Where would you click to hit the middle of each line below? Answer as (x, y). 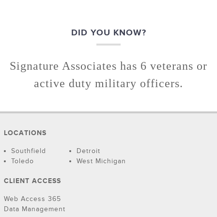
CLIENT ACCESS (32, 181)
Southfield (29, 151)
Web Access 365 (32, 199)
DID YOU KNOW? (108, 33)
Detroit (88, 151)
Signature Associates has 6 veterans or (108, 66)
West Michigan (101, 161)
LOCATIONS (25, 133)
